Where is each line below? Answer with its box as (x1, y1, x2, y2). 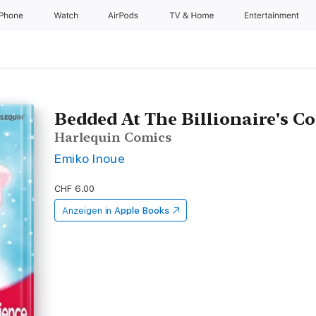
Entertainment (244, 11, 302, 20)
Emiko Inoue (54, 151, 126, 166)
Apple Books (114, 205, 169, 216)
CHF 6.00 (54, 183, 95, 194)
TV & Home (169, 11, 216, 20)
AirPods (108, 11, 141, 20)
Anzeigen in (62, 205, 112, 216)
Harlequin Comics (54, 130, 172, 145)
